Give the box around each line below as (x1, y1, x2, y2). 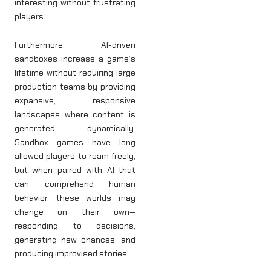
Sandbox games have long (15, 137, 135, 148)
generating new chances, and (15, 234, 135, 246)
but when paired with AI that (15, 165, 135, 176)
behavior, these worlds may (15, 192, 135, 204)
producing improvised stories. (15, 248, 129, 260)
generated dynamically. (15, 123, 135, 134)
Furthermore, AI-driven (15, 39, 135, 51)
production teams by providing (15, 81, 135, 93)
